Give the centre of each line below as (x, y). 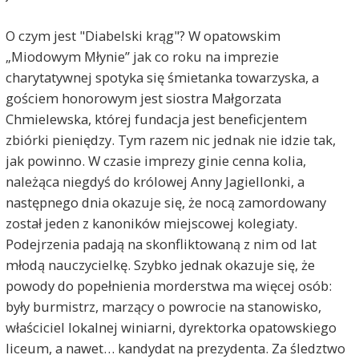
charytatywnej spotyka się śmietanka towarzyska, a (162, 78)
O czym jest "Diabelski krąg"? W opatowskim (143, 36)
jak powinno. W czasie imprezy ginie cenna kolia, (155, 161)
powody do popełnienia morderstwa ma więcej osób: (168, 286)
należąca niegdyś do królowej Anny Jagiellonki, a (155, 182)
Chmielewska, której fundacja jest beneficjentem (156, 119)
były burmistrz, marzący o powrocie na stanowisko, (163, 307)
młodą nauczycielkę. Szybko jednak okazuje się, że (160, 265)
